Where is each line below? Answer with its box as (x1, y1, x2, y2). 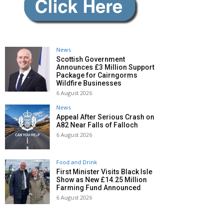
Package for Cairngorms (56, 71, 137, 80)
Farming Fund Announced (56, 184, 141, 192)
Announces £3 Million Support (56, 63, 154, 72)
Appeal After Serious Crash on (56, 113, 154, 121)
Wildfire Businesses (56, 79, 121, 88)
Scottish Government (56, 55, 125, 64)
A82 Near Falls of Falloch (56, 121, 138, 129)
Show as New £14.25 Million (56, 176, 147, 184)
